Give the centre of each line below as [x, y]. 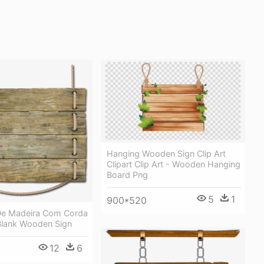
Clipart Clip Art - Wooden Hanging [174, 164]
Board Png [127, 175]
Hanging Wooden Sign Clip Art [166, 154]
